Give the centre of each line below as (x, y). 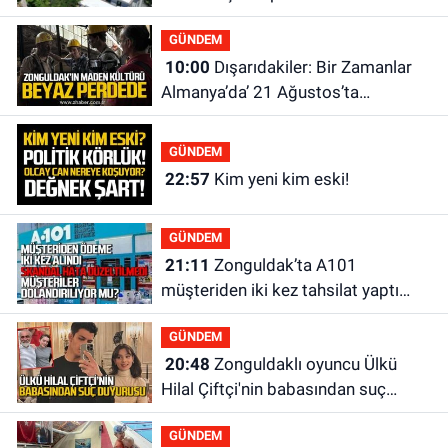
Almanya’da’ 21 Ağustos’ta (259, 92)
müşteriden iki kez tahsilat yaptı (279, 290)
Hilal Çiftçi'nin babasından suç (273, 389)
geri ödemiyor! (215, 315)
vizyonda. (195, 117)
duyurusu (195, 414)
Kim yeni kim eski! (281, 178)
